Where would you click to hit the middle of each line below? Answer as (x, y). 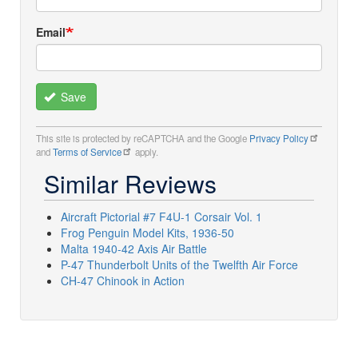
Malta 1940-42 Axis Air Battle (134, 249)
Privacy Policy (279, 139)
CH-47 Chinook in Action (123, 281)
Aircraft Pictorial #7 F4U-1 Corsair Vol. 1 (161, 217)
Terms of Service (87, 152)
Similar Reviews (130, 184)
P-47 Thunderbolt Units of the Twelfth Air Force (179, 265)
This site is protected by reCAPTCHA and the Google (143, 139)
